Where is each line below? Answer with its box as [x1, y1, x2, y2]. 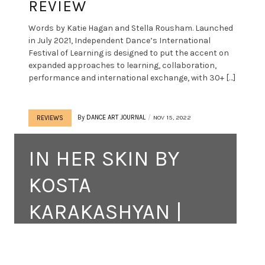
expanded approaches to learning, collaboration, [28, 60, 216, 70]
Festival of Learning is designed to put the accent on [28, 47, 229, 58]
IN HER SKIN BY [28, 146, 179, 171]
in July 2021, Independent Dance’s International [28, 35, 211, 46]
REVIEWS [37, 114, 63, 122]
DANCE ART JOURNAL [86, 113, 146, 121]
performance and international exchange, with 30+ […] [28, 72, 235, 83]
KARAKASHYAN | [28, 199, 182, 224]
